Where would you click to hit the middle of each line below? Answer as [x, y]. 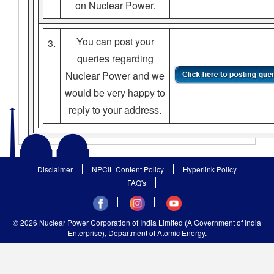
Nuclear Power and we [115, 75]
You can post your [115, 41]
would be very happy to [115, 92]
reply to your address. [115, 109]
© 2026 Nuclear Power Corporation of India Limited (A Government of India [137, 222]
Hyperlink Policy [209, 169]
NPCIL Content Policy [128, 169]
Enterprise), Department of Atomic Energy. [137, 232]
